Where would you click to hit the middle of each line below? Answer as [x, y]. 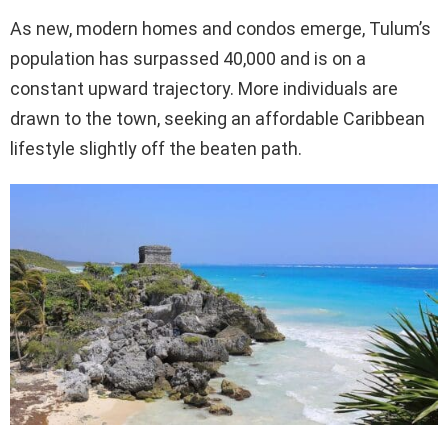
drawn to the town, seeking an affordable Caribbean [217, 118]
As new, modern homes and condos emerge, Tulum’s [220, 28]
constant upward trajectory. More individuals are [204, 88]
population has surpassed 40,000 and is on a [188, 58]
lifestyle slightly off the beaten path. [156, 148]
